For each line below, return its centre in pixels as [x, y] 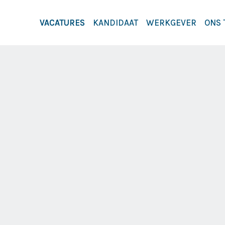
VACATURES [62, 23]
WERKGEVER [171, 23]
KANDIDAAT [116, 23]
